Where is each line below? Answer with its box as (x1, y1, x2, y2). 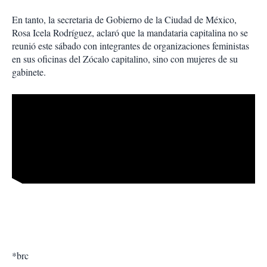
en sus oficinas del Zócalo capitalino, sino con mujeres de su (12, 52, 238, 66)
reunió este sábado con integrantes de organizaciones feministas (12, 39, 249, 52)
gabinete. (12, 66, 46, 79)
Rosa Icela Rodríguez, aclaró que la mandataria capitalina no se (12, 26, 248, 39)
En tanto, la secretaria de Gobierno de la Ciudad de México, (12, 13, 237, 26)
